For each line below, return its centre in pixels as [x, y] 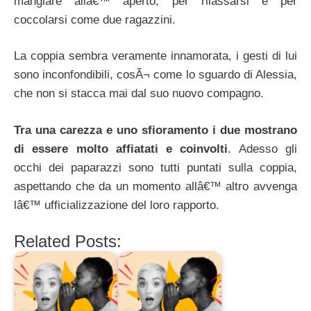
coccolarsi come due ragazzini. [95, 19]
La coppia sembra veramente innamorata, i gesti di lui [155, 56]
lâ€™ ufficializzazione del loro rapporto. [117, 205]
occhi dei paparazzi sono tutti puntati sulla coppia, [155, 167]
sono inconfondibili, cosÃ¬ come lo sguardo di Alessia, [155, 75]
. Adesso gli [263, 149]
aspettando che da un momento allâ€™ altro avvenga [155, 186]
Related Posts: [68, 242]
